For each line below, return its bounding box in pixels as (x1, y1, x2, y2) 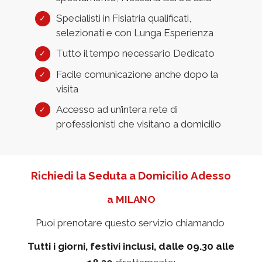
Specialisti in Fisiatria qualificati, (56, 12, 191, 25)
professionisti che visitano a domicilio (56, 118, 221, 130)
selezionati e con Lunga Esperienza (56, 27, 213, 39)
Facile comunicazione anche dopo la (56, 68, 218, 80)
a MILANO (106, 193, 156, 205)
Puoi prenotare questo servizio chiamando (35, 216, 225, 229)
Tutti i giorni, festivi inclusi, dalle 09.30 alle (27, 240, 235, 252)
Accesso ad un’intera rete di (56, 103, 178, 115)
